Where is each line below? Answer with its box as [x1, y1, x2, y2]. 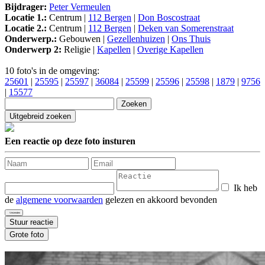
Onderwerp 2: [5, 44, 62, 55]
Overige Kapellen [137, 44, 203, 55]
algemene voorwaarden [16, 195, 103, 205]
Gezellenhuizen [107, 34, 165, 44]
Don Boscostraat [138, 12, 200, 23]
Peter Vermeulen [49, 2, 111, 12]
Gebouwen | [57, 34, 107, 44]
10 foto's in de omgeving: [5, 66, 99, 76]
